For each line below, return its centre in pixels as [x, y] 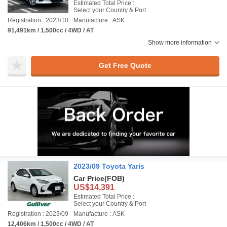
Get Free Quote [125, 65]
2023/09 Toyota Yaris [109, 166]
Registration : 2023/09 [38, 214]
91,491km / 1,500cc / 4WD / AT [51, 30]
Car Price [89, 178]
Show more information [180, 43]
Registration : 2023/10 [38, 20]
